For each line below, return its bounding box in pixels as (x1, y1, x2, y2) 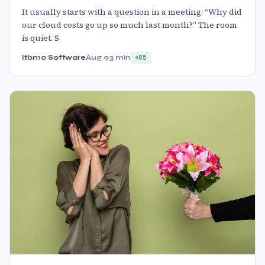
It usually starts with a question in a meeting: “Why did (22, 5, 242, 18)
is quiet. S (22, 31, 59, 44)
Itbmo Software (22, 53, 86, 62)
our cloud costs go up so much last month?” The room (22, 18, 237, 31)
